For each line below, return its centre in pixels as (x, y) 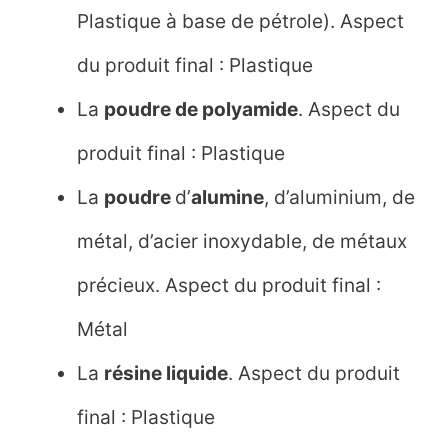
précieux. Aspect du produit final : (229, 284)
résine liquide (166, 372)
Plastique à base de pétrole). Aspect (241, 20)
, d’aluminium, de (340, 196)
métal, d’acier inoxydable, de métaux (242, 240)
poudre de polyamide (201, 108)
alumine (228, 196)
